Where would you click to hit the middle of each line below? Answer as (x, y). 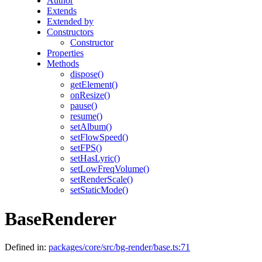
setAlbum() (91, 127)
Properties (65, 53)
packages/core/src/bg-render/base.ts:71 (119, 247)
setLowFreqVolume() (110, 169)
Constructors (70, 32)
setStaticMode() (99, 190)
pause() (84, 106)
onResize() (90, 95)
